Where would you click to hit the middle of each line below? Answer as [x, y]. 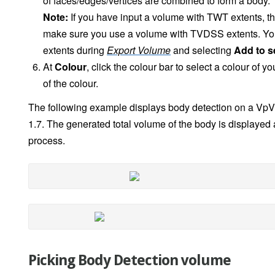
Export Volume [139, 50]
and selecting [202, 50]
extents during [75, 50]
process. [47, 141]
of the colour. [71, 83]
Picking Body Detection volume [130, 261]
